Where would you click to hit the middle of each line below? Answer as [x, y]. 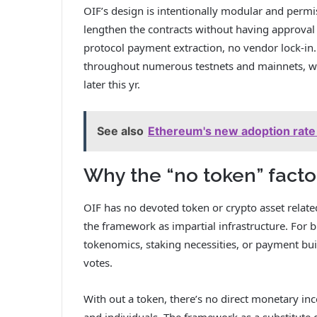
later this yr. [112, 85]
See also [120, 131]
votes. [98, 262]
